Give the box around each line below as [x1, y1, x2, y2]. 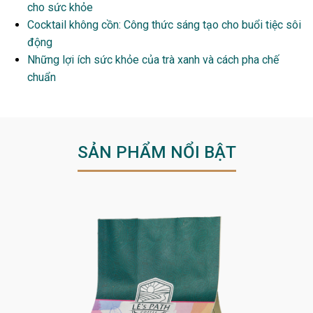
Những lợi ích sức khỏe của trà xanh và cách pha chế [27, 53, 279, 67]
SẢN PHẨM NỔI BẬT [77, 143, 236, 163]
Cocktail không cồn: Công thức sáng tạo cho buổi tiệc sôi [27, 18, 301, 32]
